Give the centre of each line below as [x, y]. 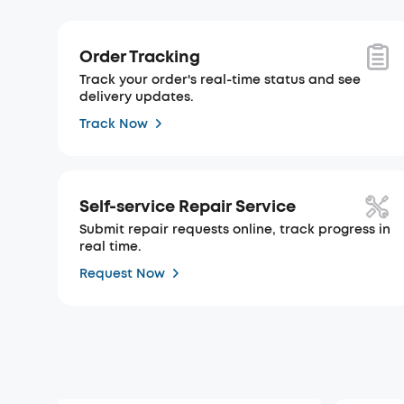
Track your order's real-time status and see [220, 80]
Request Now [122, 273]
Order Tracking [140, 56]
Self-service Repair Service [188, 206]
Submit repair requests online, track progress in [235, 230]
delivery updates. [137, 97]
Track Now [114, 124]
